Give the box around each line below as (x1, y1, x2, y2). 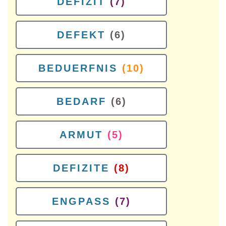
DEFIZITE (53, 162, 109, 174)
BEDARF (56, 96, 106, 107)
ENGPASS (52, 196, 110, 207)
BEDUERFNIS (38, 63, 118, 74)
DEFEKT (57, 29, 105, 40)
